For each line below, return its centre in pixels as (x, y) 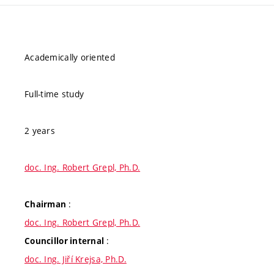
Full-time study (54, 94)
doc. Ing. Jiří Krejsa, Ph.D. (76, 259)
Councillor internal (65, 241)
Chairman (46, 204)
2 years (40, 131)
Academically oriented (70, 57)
